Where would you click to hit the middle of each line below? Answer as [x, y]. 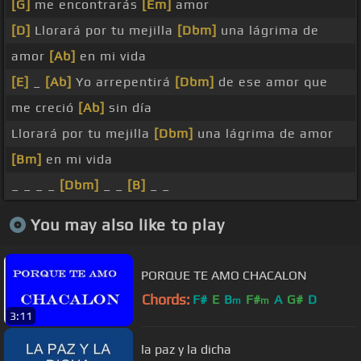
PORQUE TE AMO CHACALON [224, 275]
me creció [45, 108]
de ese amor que [271, 82]
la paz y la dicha [186, 349]
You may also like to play [127, 224]
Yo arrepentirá [123, 82]
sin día [129, 108]
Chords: [166, 300]
